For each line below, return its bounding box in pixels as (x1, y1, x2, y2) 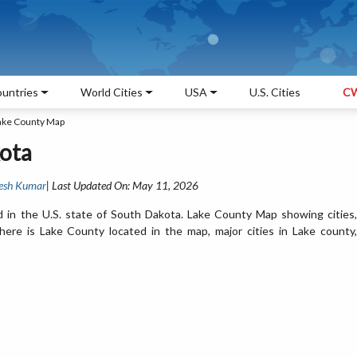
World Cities (80, 85, 143, 99)
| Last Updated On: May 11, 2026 (46, 178, 198, 192)
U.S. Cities (249, 85, 300, 99)
